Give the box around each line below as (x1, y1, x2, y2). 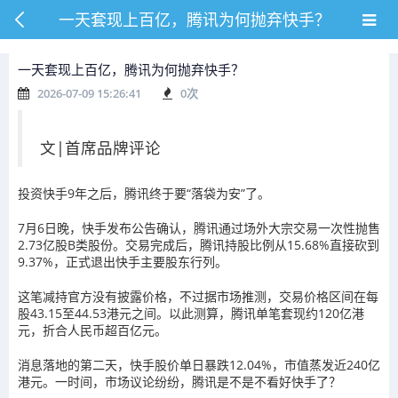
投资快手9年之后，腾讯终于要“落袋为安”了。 (18, 185, 270, 202)
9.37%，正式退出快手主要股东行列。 (18, 253, 227, 270)
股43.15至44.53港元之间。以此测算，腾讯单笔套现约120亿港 (18, 305, 364, 322)
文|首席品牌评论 (40, 137, 161, 158)
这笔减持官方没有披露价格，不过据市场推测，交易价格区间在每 (18, 288, 378, 305)
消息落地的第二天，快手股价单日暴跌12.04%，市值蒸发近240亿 (18, 356, 380, 373)
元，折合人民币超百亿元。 (18, 322, 167, 338)
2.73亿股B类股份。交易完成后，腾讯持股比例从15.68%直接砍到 (18, 236, 379, 253)
